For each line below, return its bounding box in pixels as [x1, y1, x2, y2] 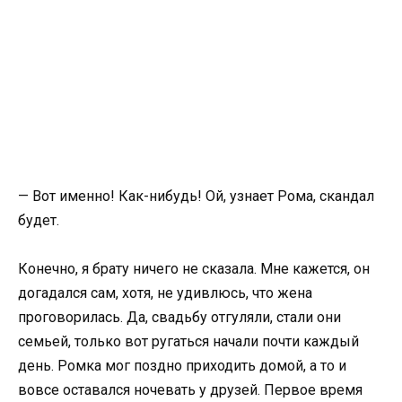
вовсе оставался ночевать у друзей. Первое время [18, 380, 363, 398]
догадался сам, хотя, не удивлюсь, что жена [18, 284, 312, 301]
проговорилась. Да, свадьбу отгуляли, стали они [18, 308, 341, 326]
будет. [18, 211, 63, 229]
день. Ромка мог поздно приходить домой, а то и [18, 356, 346, 374]
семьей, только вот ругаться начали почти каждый [18, 332, 359, 350]
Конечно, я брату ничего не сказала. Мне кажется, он [18, 259, 370, 277]
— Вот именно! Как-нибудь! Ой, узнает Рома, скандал [18, 187, 374, 205]
